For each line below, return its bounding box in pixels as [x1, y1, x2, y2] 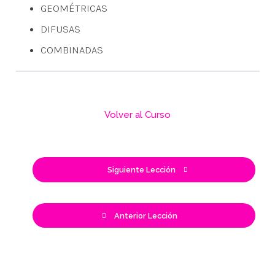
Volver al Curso [104, 109, 171, 120]
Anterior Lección [114, 211, 177, 220]
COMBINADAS [40, 43, 103, 56]
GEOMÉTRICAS [40, 1, 107, 14]
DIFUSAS [40, 22, 80, 35]
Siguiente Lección [107, 165, 176, 175]
